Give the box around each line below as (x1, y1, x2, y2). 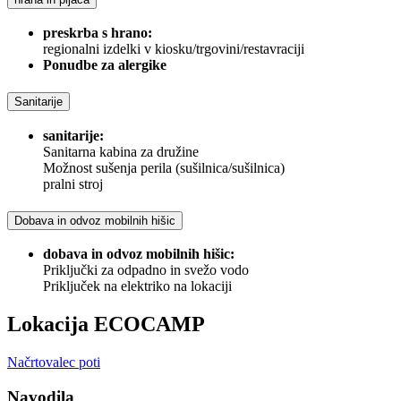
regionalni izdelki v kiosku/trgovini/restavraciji (43, 41, 304, 57)
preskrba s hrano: (43, 25, 152, 41)
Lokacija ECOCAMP (7, 312, 205, 337)
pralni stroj (43, 175, 103, 192)
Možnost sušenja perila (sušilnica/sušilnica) (43, 159, 285, 175)
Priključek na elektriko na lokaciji (43, 278, 232, 294)
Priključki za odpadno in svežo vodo (43, 262, 249, 278)
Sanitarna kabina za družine (43, 143, 199, 159)
